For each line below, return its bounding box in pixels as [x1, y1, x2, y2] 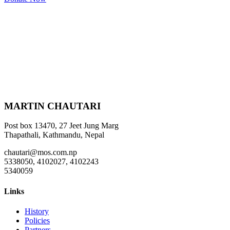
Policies [25, 216, 50, 225]
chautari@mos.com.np [4, 148, 77, 157]
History [25, 206, 49, 216]
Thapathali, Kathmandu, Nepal [4, 130, 104, 140]
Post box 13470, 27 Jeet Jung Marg [4, 121, 119, 130]
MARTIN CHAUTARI [4, 100, 101, 111]
